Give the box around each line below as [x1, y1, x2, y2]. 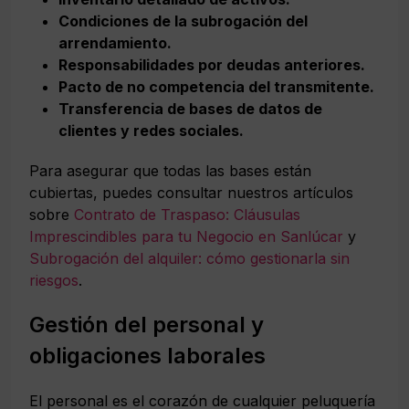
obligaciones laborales [29, 341, 266, 369]
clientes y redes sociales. [58, 121, 244, 140]
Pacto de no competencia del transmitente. [58, 77, 374, 96]
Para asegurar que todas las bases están [29, 161, 311, 180]
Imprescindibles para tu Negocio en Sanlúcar [29, 226, 343, 246]
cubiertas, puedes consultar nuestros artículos [29, 183, 353, 202]
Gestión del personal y [29, 310, 264, 338]
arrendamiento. [58, 33, 172, 52]
